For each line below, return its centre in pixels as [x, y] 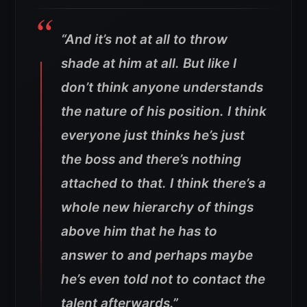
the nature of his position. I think [164, 111]
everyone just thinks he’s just [153, 135]
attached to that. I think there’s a [163, 183]
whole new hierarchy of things [157, 207]
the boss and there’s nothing [151, 159]
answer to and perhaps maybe [157, 255]
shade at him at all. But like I [149, 63]
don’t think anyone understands [162, 87]
